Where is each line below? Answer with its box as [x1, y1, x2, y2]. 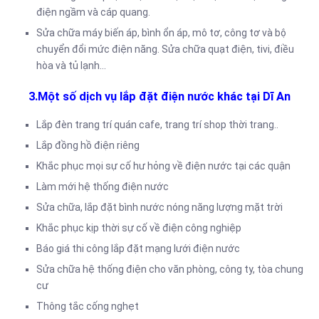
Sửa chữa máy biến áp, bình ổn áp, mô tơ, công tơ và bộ [36, 27, 286, 39]
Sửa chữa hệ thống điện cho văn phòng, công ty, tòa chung [36, 263, 303, 275]
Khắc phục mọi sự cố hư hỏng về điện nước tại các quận [36, 159, 291, 172]
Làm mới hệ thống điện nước [36, 180, 169, 192]
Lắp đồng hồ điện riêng [36, 139, 140, 151]
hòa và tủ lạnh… [36, 60, 106, 72]
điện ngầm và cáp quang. [36, 6, 150, 19]
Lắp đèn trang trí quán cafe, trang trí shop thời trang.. [36, 118, 278, 130]
